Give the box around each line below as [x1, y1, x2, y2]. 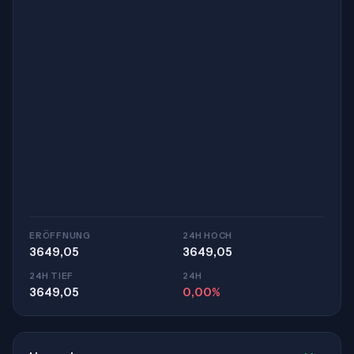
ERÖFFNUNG [29, 230, 91, 241]
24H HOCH [183, 230, 233, 241]
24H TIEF [29, 270, 74, 281]
